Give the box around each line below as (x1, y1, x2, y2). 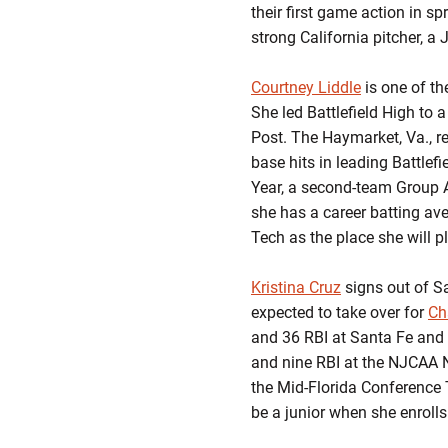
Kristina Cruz (251, 278, 341, 297)
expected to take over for (251, 303, 428, 322)
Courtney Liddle (251, 78, 361, 97)
